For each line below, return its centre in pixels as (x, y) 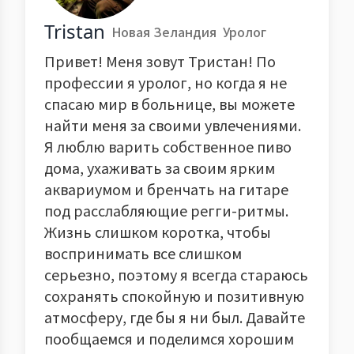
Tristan (75, 31)
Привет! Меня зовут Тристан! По (160, 61)
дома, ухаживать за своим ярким (160, 168)
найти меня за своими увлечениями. (173, 125)
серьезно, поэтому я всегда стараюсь (176, 274)
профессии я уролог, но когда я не (166, 82)
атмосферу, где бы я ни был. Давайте (175, 317)
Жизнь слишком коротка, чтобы (158, 232)
